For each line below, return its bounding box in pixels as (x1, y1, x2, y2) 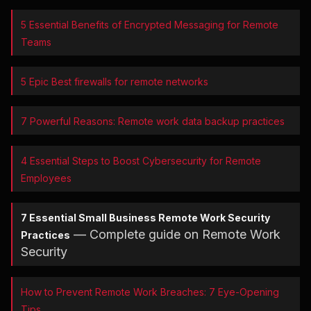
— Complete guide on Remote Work (70, 227, 280, 242)
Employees (21, 172, 72, 185)
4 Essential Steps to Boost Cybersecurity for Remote (21, 155, 261, 167)
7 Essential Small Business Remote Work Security (21, 212, 270, 224)
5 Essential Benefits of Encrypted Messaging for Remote (21, 19, 278, 31)
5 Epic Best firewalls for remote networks (21, 76, 208, 88)
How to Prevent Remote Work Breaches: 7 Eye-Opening (21, 286, 279, 299)
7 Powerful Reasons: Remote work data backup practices (21, 115, 285, 128)
